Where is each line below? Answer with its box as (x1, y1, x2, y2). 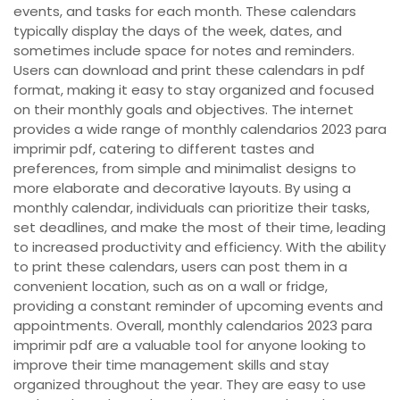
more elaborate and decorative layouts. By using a (13, 178, 351, 197)
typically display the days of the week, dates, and (13, 21, 342, 40)
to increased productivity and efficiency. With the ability (13, 237, 386, 256)
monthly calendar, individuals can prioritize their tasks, (13, 197, 370, 217)
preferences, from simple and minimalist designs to (13, 158, 356, 178)
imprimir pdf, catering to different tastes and (13, 138, 314, 158)
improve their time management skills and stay (13, 354, 329, 374)
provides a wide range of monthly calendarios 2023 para (13, 119, 387, 138)
